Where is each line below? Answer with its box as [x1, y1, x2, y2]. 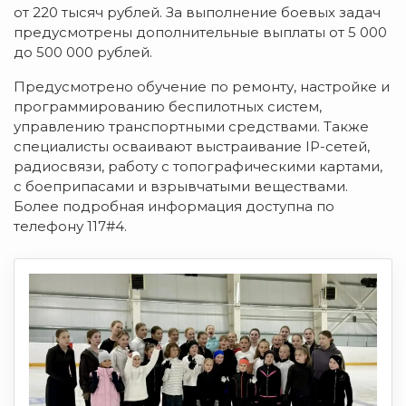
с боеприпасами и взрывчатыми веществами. [14, 177, 348, 195]
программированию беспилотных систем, [14, 97, 322, 115]
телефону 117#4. [14, 217, 127, 235]
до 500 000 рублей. [14, 43, 152, 61]
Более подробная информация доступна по [14, 197, 334, 215]
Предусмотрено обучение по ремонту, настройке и [14, 77, 390, 95]
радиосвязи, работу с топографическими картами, [14, 157, 382, 175]
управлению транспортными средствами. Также [14, 117, 369, 135]
